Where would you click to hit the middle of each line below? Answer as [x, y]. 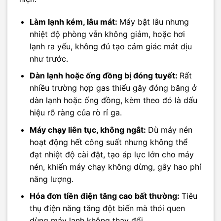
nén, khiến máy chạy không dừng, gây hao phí [115, 166]
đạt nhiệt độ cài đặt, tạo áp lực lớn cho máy [111, 154]
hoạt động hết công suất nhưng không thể [108, 142]
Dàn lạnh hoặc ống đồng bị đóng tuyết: [104, 76]
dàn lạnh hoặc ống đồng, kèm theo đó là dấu [113, 100]
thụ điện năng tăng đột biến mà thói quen [107, 208]
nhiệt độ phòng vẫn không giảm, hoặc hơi [107, 34]
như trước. [49, 58]
